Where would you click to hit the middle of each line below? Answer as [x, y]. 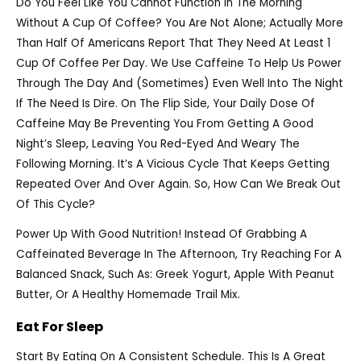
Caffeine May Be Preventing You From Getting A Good [165, 124]
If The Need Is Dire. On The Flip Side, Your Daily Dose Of [166, 104]
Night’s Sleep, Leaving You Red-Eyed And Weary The [158, 144]
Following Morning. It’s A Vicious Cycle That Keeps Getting [173, 164]
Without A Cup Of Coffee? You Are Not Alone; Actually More [180, 23]
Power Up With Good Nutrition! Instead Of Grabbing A [162, 234]
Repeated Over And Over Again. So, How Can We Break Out [178, 184]
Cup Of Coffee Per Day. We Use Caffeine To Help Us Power [179, 63]
